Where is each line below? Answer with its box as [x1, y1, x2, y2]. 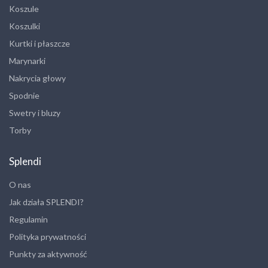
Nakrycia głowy [9, 73, 66, 84]
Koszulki [9, 21, 40, 32]
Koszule [9, 4, 39, 14]
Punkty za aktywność [9, 249, 87, 260]
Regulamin [9, 214, 48, 225]
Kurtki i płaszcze [9, 38, 70, 49]
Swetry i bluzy [9, 108, 60, 118]
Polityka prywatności [9, 232, 86, 242]
